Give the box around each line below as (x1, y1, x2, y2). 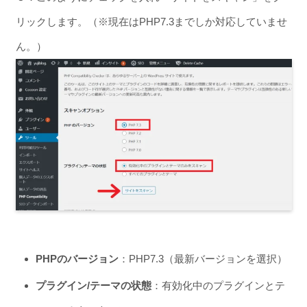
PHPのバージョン (35, 252, 119, 265)
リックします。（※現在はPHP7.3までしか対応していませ (15, 16, 287, 28)
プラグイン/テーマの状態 (35, 279, 151, 291)
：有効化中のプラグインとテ (151, 279, 285, 291)
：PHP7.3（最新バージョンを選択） (118, 252, 287, 265)
